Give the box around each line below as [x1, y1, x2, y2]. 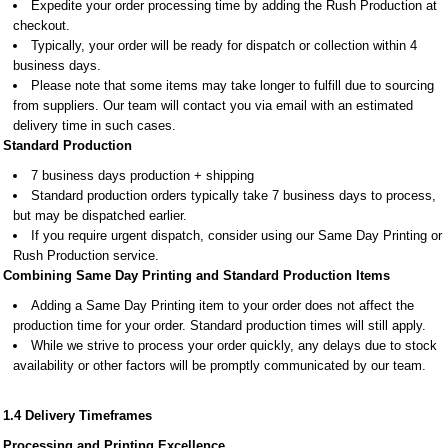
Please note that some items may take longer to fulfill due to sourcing [31, 78, 434, 93]
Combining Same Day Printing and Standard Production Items [3, 268, 390, 283]
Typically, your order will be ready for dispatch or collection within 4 [31, 38, 417, 53]
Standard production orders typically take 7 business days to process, [31, 188, 436, 203]
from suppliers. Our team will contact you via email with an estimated [13, 98, 413, 113]
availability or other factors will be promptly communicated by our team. [13, 358, 426, 373]
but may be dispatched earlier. [13, 208, 187, 223]
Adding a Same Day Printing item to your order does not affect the [31, 298, 414, 313]
